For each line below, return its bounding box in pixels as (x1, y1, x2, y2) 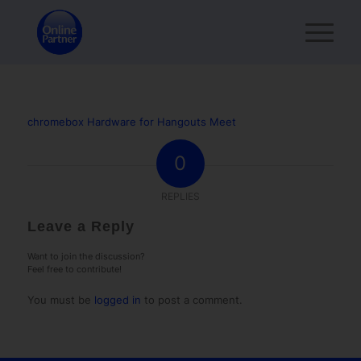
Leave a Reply (27, 218, 135, 235)
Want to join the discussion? (27, 251, 145, 263)
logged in (93, 293, 141, 307)
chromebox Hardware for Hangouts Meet (27, 115, 236, 129)
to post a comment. (140, 293, 243, 307)
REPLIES (160, 190, 200, 203)
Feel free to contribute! (27, 263, 122, 276)
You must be (27, 293, 94, 307)
